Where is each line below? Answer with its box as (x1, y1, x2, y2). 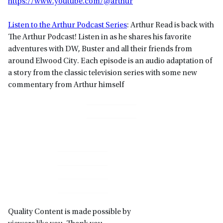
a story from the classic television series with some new (8, 69, 197, 78)
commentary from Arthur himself (8, 81, 125, 90)
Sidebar (7, 169, 47, 182)
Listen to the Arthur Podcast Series (8, 21, 127, 30)
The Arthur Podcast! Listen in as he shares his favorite (8, 33, 191, 42)
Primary (7, 152, 48, 166)
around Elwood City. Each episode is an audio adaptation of (8, 57, 212, 66)
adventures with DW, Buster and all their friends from (8, 45, 192, 54)
